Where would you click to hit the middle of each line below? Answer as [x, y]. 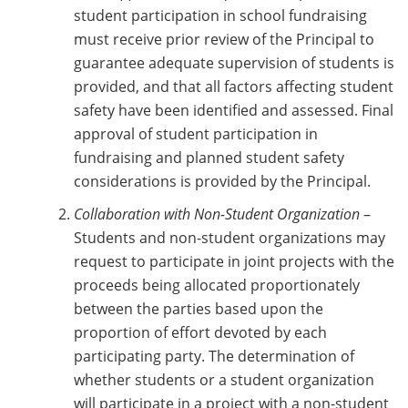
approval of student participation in [196, 134]
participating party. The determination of [214, 357]
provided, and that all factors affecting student [234, 87]
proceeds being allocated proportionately [217, 286]
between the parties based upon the [199, 309]
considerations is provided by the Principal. [222, 182]
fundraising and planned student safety [209, 158]
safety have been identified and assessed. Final [234, 111]
